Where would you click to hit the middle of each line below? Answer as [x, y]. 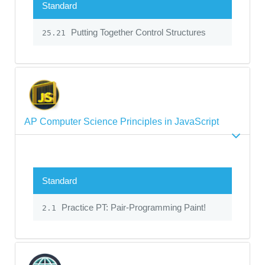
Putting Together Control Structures [137, 32]
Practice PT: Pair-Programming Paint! [132, 207]
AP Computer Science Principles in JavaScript [122, 121]
